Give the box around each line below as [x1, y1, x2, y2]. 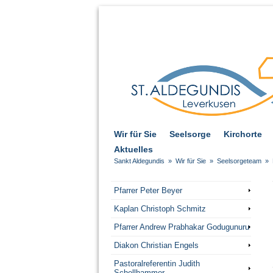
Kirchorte [224, 129, 262, 140]
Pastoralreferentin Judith [113, 259, 200, 269]
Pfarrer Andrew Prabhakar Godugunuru [113, 222, 249, 232]
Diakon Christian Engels [113, 241, 199, 250]
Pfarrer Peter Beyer [113, 186, 182, 196]
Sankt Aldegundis [114, 157, 165, 165]
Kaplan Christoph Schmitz [113, 204, 206, 214]
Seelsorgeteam [217, 157, 261, 165]
